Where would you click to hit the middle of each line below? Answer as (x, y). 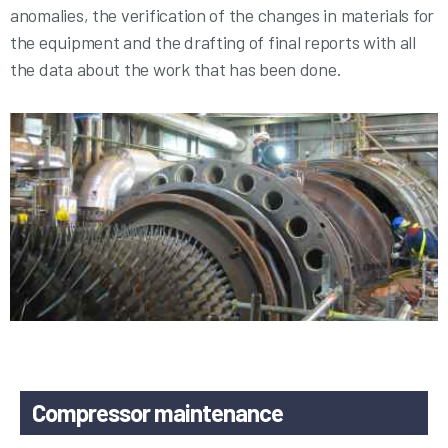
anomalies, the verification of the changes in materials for (222, 15)
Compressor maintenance (158, 412)
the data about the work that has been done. (176, 69)
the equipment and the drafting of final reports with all (213, 42)
